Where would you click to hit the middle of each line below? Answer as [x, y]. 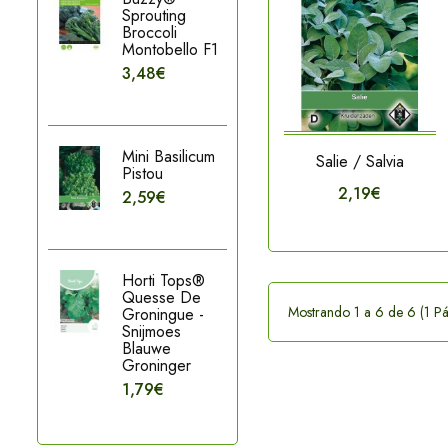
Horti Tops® [164, 280]
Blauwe [147, 348]
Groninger [157, 365]
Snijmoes [152, 331]
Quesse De [162, 297]
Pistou [143, 173]
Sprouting [154, 15]
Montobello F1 [170, 49]
